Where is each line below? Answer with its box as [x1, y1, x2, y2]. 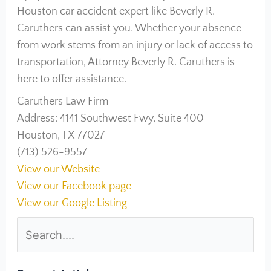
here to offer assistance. [16, 73, 126, 85]
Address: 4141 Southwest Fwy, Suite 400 [16, 113, 204, 125]
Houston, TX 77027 [16, 129, 105, 142]
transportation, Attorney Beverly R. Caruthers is [16, 56, 235, 68]
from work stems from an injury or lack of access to [16, 39, 253, 51]
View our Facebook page [16, 180, 131, 192]
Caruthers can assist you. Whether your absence [16, 22, 241, 34]
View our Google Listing [16, 197, 127, 209]
